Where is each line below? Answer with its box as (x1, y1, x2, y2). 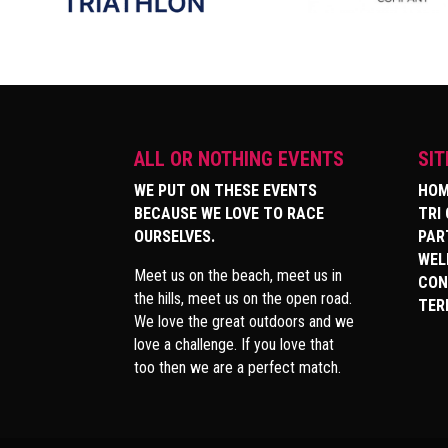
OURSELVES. (134, 227, 216, 247)
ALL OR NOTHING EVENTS (134, 147, 345, 172)
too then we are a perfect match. (134, 358, 342, 378)
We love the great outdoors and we (134, 312, 355, 332)
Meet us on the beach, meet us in (134, 266, 343, 286)
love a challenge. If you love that (134, 335, 335, 355)
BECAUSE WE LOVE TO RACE (134, 204, 325, 224)
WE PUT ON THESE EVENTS (134, 181, 318, 201)
